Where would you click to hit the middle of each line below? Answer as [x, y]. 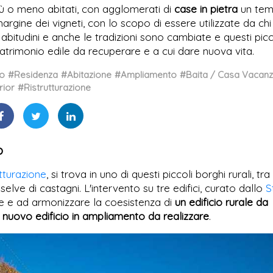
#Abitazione [86, 75]
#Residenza [33, 75]
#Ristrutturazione [54, 87]
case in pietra [206, 9]
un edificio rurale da [222, 202]
